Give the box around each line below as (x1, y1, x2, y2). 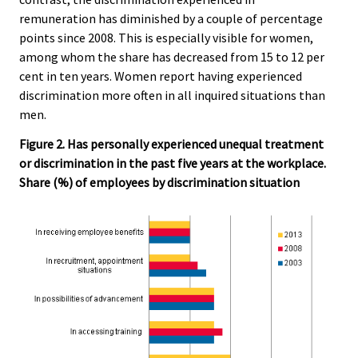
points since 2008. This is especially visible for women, (19, 29, 313, 46)
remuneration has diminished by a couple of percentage (19, 10, 323, 26)
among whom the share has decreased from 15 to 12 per (19, 48, 324, 65)
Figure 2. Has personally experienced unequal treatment (19, 135, 324, 152)
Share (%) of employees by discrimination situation (19, 173, 300, 190)
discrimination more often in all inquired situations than (19, 86, 325, 103)
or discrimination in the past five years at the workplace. (19, 154, 326, 171)
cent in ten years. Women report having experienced (19, 67, 302, 84)
